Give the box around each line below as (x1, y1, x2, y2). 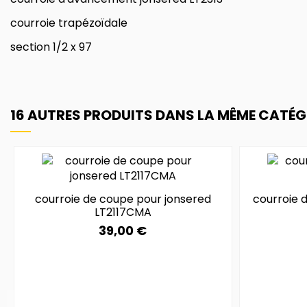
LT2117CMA (94, 204, 151, 221)
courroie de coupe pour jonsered (34, 191, 211, 208)
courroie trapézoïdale (10, 14, 130, 31)
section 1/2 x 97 (10, 38, 92, 55)
